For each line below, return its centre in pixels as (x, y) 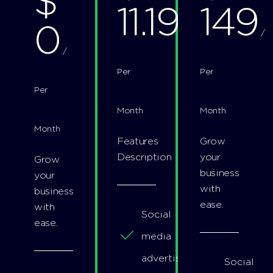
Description (144, 157)
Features (138, 141)
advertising (168, 258)
